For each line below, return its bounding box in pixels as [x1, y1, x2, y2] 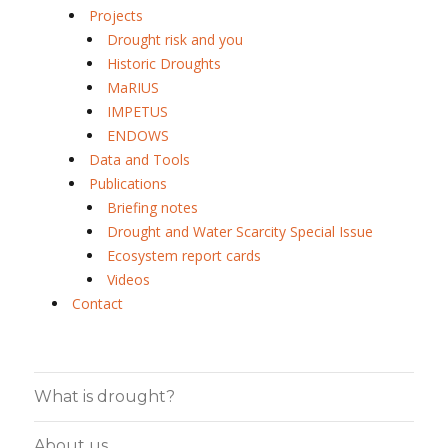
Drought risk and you [106, 29, 243, 49]
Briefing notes [106, 197, 198, 217]
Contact [71, 293, 123, 313]
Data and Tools [89, 149, 191, 169]
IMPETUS [106, 101, 168, 121]
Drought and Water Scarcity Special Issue [106, 221, 373, 241]
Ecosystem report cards [106, 245, 261, 265]
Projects [89, 5, 144, 25]
